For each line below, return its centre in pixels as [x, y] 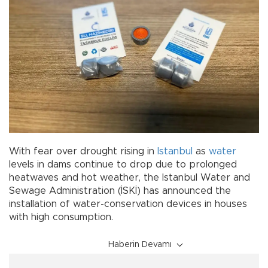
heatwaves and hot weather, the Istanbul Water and [130, 178]
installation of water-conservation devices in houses [128, 204]
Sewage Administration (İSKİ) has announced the [120, 191]
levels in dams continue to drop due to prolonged [123, 165]
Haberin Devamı [140, 245]
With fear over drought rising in [83, 152]
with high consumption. [61, 217]
